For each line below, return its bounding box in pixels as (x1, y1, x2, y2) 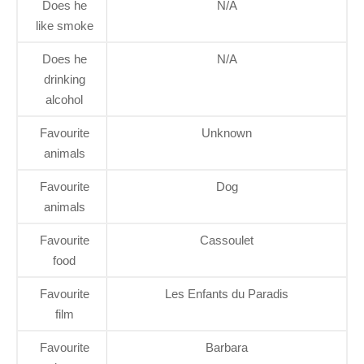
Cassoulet (200, 232, 253, 247)
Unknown (201, 125, 252, 140)
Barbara (206, 340, 248, 354)
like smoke (35, 18, 93, 32)
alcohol (45, 92, 83, 106)
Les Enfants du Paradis (165, 286, 288, 301)
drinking (43, 71, 85, 86)
